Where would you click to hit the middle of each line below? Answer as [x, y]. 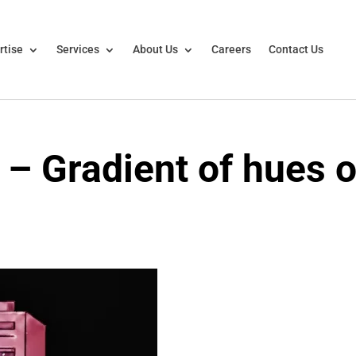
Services [77, 50]
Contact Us [296, 50]
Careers [231, 50]
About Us [155, 50]
